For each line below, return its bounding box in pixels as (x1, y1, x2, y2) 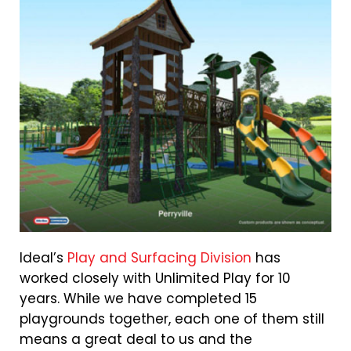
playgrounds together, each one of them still (20, 309, 324, 328)
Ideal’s (20, 248, 67, 267)
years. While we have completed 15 (20, 288, 257, 308)
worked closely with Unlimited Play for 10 (20, 268, 291, 288)
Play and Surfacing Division (67, 248, 251, 267)
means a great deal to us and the (20, 329, 252, 349)
